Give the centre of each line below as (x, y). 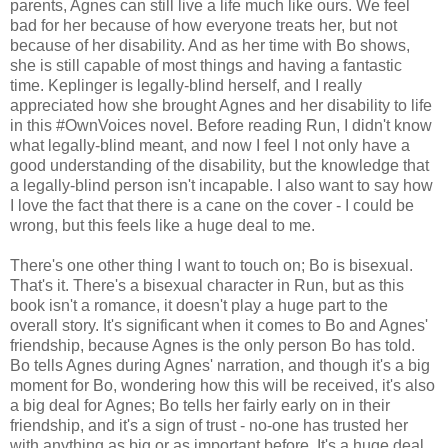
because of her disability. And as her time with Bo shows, (210, 45)
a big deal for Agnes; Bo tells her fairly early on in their (200, 405)
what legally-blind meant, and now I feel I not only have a (210, 145)
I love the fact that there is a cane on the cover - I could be (212, 205)
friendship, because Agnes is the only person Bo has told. (212, 345)
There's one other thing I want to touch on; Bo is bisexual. (211, 265)
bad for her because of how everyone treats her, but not (203, 25)
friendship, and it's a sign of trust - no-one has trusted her (209, 425)
